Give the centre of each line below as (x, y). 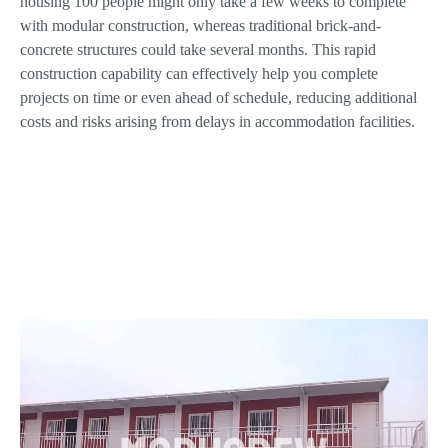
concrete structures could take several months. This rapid (198, 50)
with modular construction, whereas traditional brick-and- (200, 26)
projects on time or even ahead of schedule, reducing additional (218, 98)
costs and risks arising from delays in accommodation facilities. (217, 122)
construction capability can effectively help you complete (199, 74)
